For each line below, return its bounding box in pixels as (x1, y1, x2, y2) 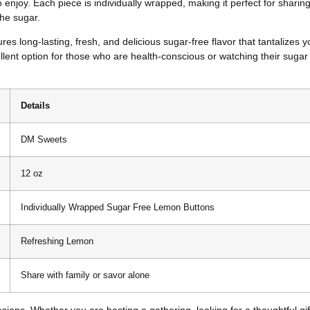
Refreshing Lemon (21, 236, 93, 246)
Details (21, 100, 50, 111)
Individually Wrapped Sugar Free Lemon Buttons (21, 202, 215, 212)
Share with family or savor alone (21, 270, 149, 280)
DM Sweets (21, 134, 67, 145)
